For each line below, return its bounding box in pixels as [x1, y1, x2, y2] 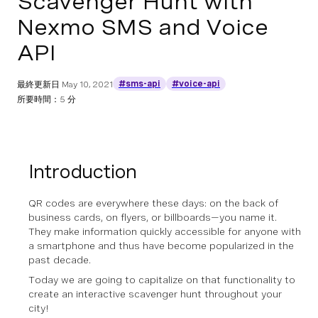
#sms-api [119, 79, 160, 89]
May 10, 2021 [62, 79, 113, 89]
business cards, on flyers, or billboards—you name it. [28, 212, 277, 223]
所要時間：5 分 [17, 94, 76, 104]
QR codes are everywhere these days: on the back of [28, 197, 278, 209]
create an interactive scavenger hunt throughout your [28, 288, 282, 300]
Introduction [28, 160, 136, 182]
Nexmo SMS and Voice [17, 13, 268, 40]
